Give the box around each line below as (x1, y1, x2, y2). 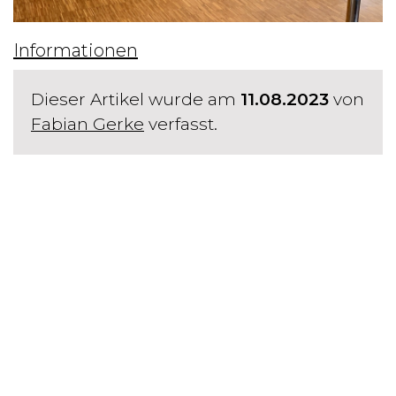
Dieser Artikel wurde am (31, 88, 240, 110)
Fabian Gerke (31, 113, 144, 134)
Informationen (13, 39, 138, 61)
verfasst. (144, 113, 217, 134)
